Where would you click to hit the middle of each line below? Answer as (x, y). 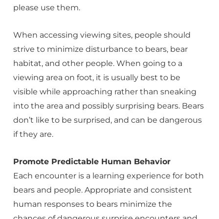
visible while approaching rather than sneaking (105, 92)
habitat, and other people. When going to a (98, 63)
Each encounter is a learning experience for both (108, 176)
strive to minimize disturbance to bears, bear (100, 49)
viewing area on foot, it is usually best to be (97, 77)
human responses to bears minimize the (92, 204)
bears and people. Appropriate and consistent (102, 190)
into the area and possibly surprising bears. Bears (108, 106)
